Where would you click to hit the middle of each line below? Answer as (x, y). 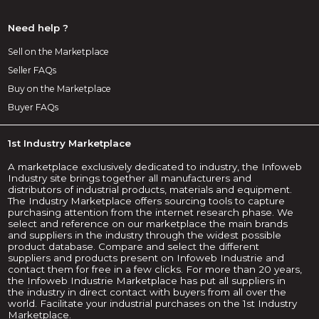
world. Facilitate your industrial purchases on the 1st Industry (153, 303)
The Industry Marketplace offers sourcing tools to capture (147, 200)
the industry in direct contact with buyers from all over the (147, 292)
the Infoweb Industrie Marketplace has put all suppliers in (147, 280)
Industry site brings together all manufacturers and (130, 178)
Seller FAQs (32, 70)
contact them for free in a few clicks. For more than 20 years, (155, 269)
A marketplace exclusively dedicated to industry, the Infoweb (155, 166)
